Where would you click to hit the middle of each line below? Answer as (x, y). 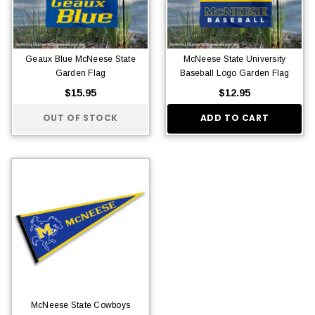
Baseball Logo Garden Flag (234, 73)
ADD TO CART (234, 118)
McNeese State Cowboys (81, 305)
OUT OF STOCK (81, 118)
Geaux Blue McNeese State (81, 59)
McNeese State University (234, 59)
